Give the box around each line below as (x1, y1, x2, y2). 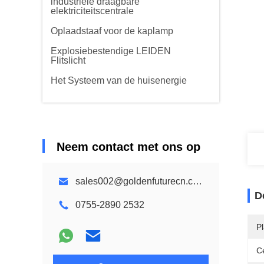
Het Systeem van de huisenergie (51, 75, 187, 85)
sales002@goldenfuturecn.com (193, 176, 202, 186)
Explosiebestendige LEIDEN (51, 46, 171, 56)
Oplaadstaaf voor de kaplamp (51, 26, 173, 36)
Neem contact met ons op (57, 140, 200, 153)
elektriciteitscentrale (51, 6, 134, 16)
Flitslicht (51, 55, 85, 65)
